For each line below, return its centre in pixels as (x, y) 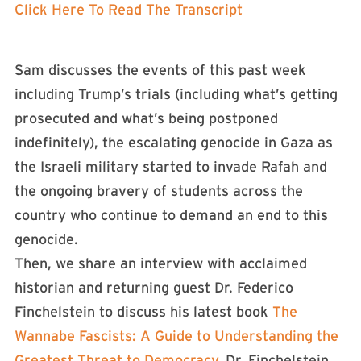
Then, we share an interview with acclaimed (161, 263)
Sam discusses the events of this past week (160, 70)
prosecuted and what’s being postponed (146, 118)
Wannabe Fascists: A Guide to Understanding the (176, 336)
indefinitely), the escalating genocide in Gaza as (174, 142)
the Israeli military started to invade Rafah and (171, 166)
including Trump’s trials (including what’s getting (176, 94)
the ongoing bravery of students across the (159, 191)
